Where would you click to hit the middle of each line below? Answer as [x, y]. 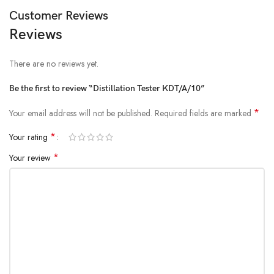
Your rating [30, 137]
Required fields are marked [205, 113]
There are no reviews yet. [54, 63]
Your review [31, 157]
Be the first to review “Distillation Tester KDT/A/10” [107, 88]
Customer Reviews [59, 16]
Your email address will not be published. [81, 113]
